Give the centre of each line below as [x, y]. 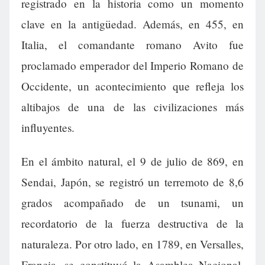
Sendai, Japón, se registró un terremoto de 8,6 [132, 182]
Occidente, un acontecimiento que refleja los [132, 86]
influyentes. [48, 128]
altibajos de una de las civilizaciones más [132, 107]
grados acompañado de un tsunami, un [132, 203]
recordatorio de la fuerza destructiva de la [132, 224]
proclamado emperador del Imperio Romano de [132, 66]
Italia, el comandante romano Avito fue [132, 45]
